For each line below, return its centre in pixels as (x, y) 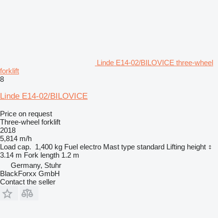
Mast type (119, 146)
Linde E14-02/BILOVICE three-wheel (155, 62)
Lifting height (186, 146)
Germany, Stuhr (36, 165)
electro (91, 146)
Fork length (42, 155)
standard (151, 146)
